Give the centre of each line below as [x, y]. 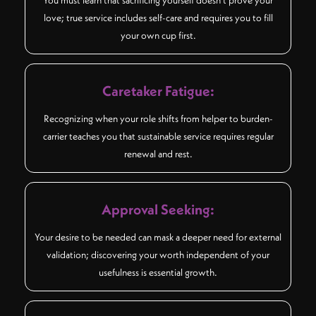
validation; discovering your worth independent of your [158, 255]
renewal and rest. [158, 154]
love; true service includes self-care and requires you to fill [158, 17]
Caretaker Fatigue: [158, 91]
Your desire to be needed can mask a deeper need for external [158, 237]
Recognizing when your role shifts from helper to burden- [158, 119]
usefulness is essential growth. [158, 273]
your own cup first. [158, 35]
